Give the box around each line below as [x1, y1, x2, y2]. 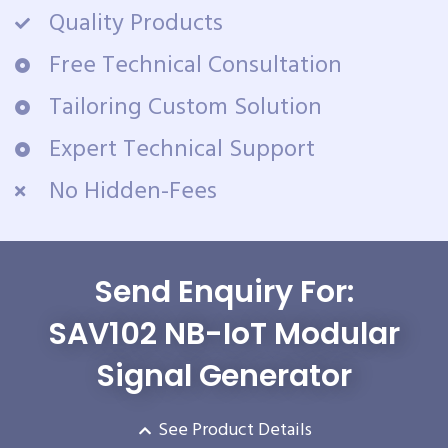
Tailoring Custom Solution [48, 88, 322, 127]
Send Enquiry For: [94, 270, 354, 313]
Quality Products [48, 4, 223, 43]
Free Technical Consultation [48, 46, 342, 85]
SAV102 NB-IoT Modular [48, 312, 400, 355]
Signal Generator [95, 354, 353, 397]
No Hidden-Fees [48, 172, 217, 211]
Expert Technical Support [48, 130, 315, 169]
